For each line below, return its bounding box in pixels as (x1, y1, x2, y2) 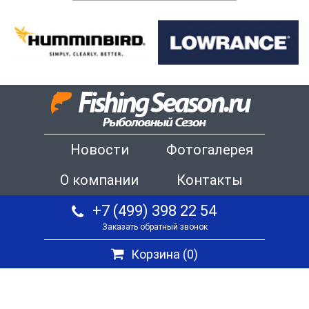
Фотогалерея (166, 141, 253, 159)
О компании (60, 172, 139, 189)
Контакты (177, 172, 243, 189)
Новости (70, 141, 129, 159)
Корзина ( (131, 247, 187, 262)
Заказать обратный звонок (101, 222, 208, 232)
